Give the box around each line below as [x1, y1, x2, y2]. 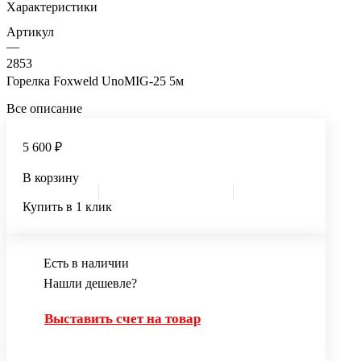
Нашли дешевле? [44, 276, 137, 290]
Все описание [6, 101, 82, 115]
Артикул [6, 24, 54, 39]
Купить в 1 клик [23, 199, 112, 214]
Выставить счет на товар [44, 311, 201, 327]
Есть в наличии [44, 255, 129, 270]
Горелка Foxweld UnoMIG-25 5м [6, 73, 184, 88]
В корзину [23, 170, 79, 185]
